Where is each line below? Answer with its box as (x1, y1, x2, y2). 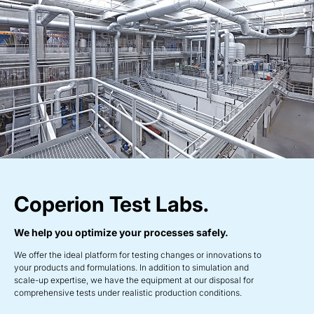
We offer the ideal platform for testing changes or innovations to (14, 249, 261, 260)
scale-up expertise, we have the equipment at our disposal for (14, 274, 254, 285)
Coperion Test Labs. (14, 191, 209, 217)
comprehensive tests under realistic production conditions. (14, 287, 242, 298)
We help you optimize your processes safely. (14, 226, 228, 238)
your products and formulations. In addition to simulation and (14, 261, 249, 273)
